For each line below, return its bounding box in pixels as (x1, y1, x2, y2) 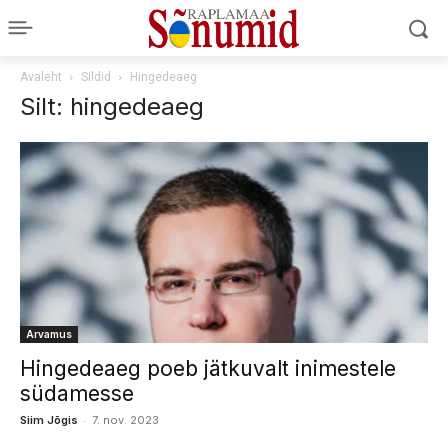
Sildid (81, 70, 111, 84)
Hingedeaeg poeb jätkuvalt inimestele (20, 356, 396, 382)
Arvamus (26, 328, 72, 341)
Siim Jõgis (20, 413, 78, 428)
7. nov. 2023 (92, 413, 159, 428)
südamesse (20, 381, 134, 407)
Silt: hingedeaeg (20, 92, 204, 121)
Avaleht (20, 70, 62, 84)
